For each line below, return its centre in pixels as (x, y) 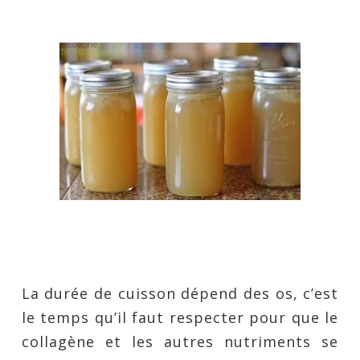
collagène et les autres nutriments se (180, 342)
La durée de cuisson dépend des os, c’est (180, 293)
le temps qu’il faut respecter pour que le (180, 317)
